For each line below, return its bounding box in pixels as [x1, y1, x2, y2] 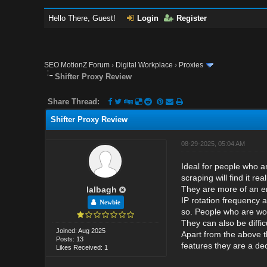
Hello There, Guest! [48, 14, 119, 23]
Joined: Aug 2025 [56, 226, 106, 234]
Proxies [179, 61, 204, 69]
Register [176, 14, 207, 23]
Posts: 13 [56, 235, 84, 243]
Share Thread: [48, 97, 100, 106]
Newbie [96, 198, 121, 206]
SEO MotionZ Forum [44, 61, 110, 69]
